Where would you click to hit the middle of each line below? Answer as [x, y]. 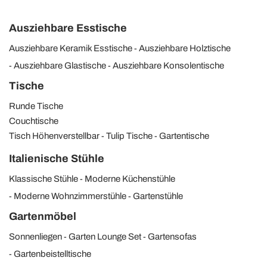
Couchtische [34, 121]
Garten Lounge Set [105, 236]
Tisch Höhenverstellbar [54, 136]
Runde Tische [36, 106]
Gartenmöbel [43, 216]
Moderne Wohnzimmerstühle [70, 196]
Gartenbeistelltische [52, 254]
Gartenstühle [158, 196]
